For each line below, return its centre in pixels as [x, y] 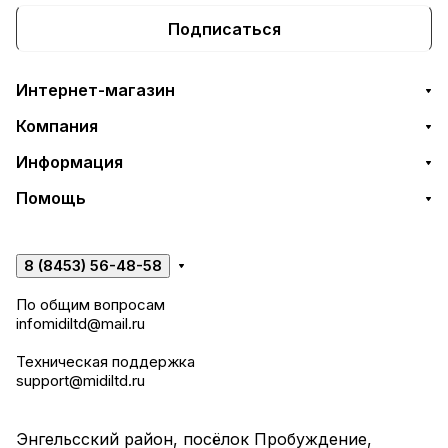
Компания [57, 126]
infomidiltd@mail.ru [80, 323]
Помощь [51, 198]
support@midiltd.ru [80, 380]
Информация [69, 162]
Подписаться [224, 28]
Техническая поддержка [105, 361]
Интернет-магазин [95, 90]
